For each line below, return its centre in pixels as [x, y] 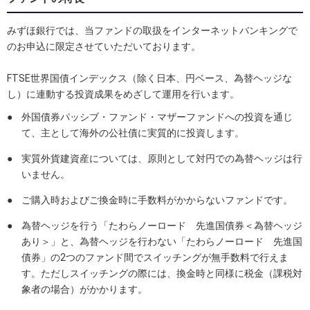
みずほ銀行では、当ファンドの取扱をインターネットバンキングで [152, 30]
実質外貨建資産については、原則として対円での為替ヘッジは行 [162, 158]
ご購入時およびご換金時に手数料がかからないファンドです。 [157, 200]
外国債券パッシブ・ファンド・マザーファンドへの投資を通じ [157, 117]
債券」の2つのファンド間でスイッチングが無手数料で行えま [155, 257]
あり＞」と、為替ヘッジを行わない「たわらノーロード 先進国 [162, 241]
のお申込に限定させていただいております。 [104, 46]
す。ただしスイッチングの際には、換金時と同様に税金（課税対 [162, 273]
